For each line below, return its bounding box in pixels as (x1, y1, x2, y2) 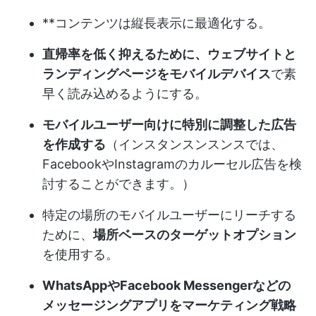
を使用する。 (42, 247, 119, 262)
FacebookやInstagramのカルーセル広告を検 (42, 157, 302, 172)
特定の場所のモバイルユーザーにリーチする (42, 207, 296, 223)
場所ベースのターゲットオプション (93, 227, 296, 243)
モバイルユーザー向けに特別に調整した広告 (42, 117, 296, 133)
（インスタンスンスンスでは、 (106, 137, 284, 152)
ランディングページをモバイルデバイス (42, 66, 271, 82)
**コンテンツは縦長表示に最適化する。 (42, 16, 271, 31)
